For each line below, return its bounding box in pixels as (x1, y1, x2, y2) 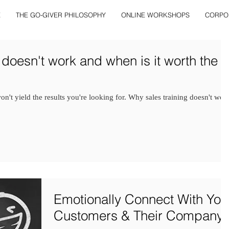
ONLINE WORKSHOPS (121, 11, 190, 19)
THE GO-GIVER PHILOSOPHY (16, 11, 106, 19)
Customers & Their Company (54, 208, 223, 224)
